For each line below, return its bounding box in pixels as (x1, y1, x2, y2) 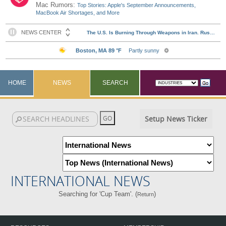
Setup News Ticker (144, 114, 207, 124)
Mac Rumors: (36, 1, 78, 9)
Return (137, 191, 154, 197)
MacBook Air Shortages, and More (36, 10, 120, 16)
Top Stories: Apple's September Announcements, (77, 2, 196, 8)
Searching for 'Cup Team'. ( (59, 190, 138, 198)
